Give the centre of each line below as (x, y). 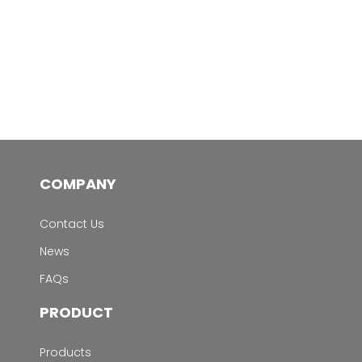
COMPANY (78, 184)
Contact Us (72, 224)
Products (65, 352)
